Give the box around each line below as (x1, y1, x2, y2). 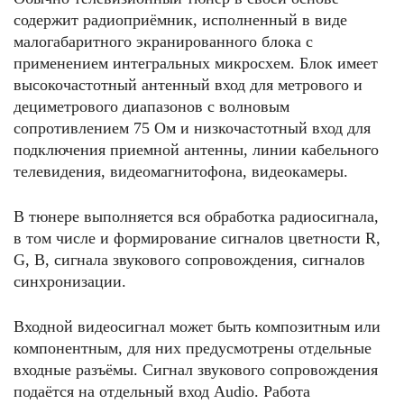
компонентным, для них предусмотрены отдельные (14, 339, 372, 357)
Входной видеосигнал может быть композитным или (14, 317, 381, 335)
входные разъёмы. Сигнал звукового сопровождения (14, 361, 378, 379)
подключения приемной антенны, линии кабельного (14, 141, 379, 159)
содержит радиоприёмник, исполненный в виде (14, 11, 347, 29)
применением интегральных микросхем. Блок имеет (14, 54, 378, 72)
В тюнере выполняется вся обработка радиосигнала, (14, 207, 379, 225)
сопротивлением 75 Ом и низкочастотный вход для (14, 119, 371, 137)
